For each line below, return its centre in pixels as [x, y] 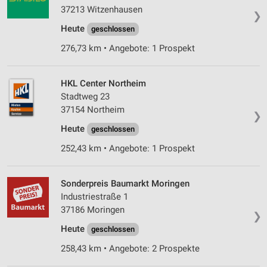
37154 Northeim [93, 110]
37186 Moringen [93, 210]
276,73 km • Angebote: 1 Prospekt [128, 49]
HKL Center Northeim [103, 84]
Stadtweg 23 [85, 97]
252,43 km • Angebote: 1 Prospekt [128, 149]
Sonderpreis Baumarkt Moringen [125, 184]
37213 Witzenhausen [102, 10]
